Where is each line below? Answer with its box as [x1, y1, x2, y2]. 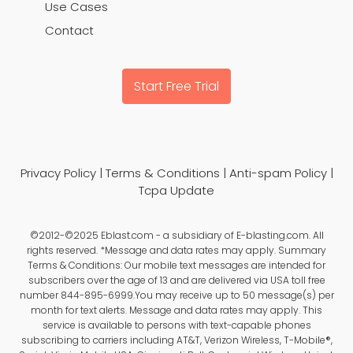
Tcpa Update [139, 182, 214, 199]
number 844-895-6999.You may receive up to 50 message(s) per [19, 288, 334, 302]
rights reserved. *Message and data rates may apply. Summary [27, 243, 326, 257]
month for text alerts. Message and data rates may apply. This [31, 303, 322, 317]
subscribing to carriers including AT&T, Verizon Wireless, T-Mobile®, [20, 333, 333, 347]
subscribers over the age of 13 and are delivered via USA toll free [28, 273, 325, 287]
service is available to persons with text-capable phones [42, 318, 311, 332]
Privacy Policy [20, 165, 96, 182]
